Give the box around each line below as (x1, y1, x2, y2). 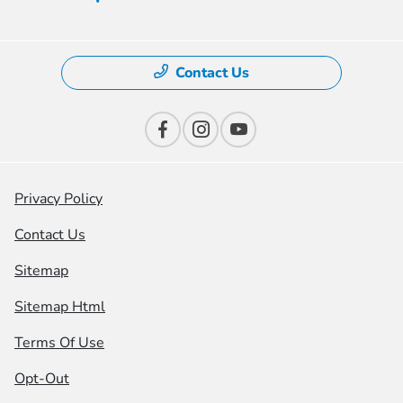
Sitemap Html (14, 297, 105, 318)
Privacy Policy (14, 189, 103, 210)
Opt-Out (14, 369, 69, 390)
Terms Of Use (14, 333, 104, 354)
